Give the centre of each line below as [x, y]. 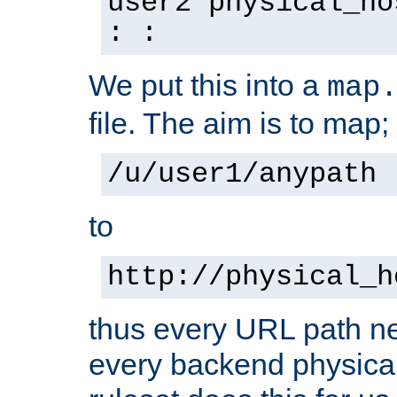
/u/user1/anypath [242, 174]
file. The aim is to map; [239, 123]
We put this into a [208, 85]
